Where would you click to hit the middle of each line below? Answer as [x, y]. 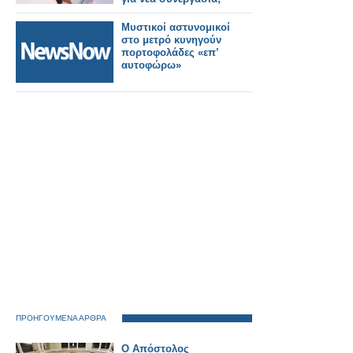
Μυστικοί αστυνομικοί [176, 27]
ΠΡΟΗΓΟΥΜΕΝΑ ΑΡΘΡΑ [61, 318]
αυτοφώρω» [151, 65]
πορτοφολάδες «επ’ [170, 52]
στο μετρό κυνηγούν [171, 40]
